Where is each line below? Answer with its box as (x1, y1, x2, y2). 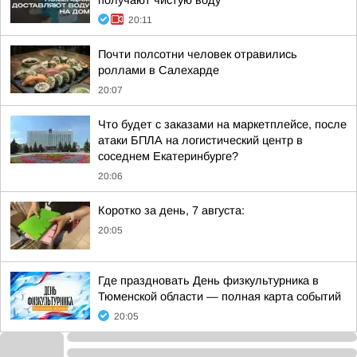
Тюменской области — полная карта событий (98, 290, 341, 303)
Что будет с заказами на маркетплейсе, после (98, 118, 347, 131)
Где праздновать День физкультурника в (98, 274, 319, 287)
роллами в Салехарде (98, 64, 219, 76)
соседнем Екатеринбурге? (98, 150, 238, 163)
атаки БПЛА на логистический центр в (98, 134, 303, 147)
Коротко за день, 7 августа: (98, 204, 245, 217)
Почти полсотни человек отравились (98, 48, 297, 61)
